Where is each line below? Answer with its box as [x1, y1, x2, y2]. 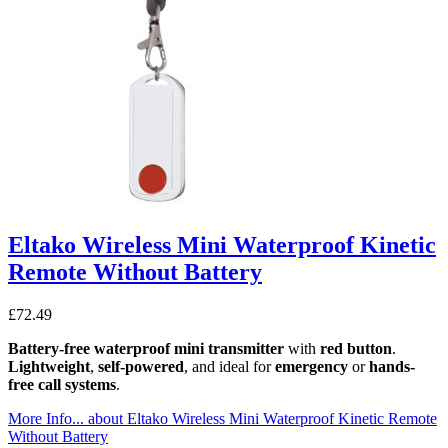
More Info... [8, 409, 84, 427]
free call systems [8, 375, 116, 393]
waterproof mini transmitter [94, 339, 284, 357]
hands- [369, 357, 415, 375]
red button [320, 339, 392, 357]
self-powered [98, 357, 184, 375]
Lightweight [8, 357, 90, 375]
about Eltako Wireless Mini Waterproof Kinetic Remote [84, 409, 437, 427]
